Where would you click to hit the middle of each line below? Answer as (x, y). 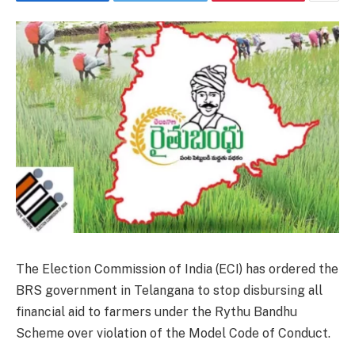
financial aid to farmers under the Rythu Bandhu (157, 311)
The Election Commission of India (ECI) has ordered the (177, 269)
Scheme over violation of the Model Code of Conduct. (175, 333)
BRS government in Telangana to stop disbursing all (169, 290)
